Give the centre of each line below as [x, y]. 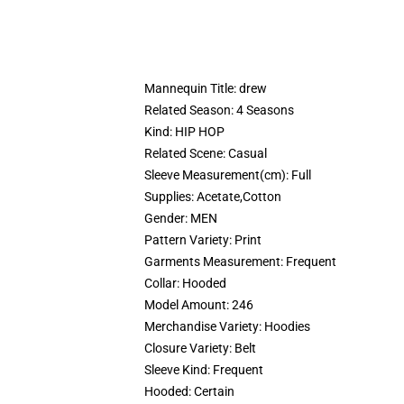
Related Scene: [186, 153]
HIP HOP [200, 132]
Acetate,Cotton [239, 197]
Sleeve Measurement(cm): [218, 175]
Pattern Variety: [189, 240]
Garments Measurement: [215, 262]
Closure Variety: [189, 348]
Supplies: [170, 197]
